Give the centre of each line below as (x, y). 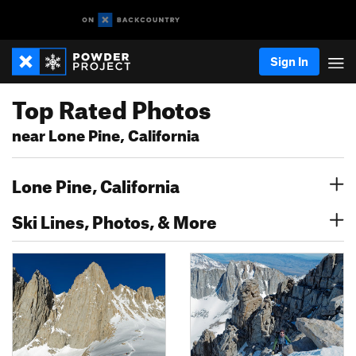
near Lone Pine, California (106, 133)
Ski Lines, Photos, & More (114, 219)
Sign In (289, 61)
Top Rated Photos (111, 106)
